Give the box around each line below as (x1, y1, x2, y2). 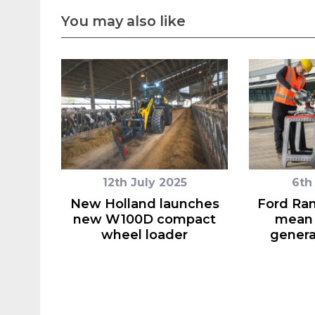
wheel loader (101, 227, 188, 243)
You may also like (61, 13, 186, 30)
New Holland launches (70, 196, 219, 212)
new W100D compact (73, 212, 216, 227)
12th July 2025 (102, 176, 187, 189)
